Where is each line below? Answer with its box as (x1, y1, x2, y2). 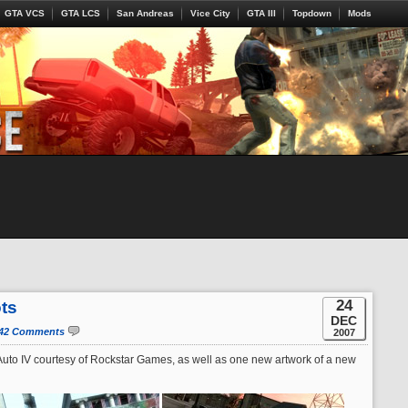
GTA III (247, 8, 276, 18)
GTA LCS (61, 8, 100, 18)
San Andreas (117, 8, 174, 18)
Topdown (292, 8, 331, 18)
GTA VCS (5, 8, 45, 18)
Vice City (190, 8, 230, 18)
